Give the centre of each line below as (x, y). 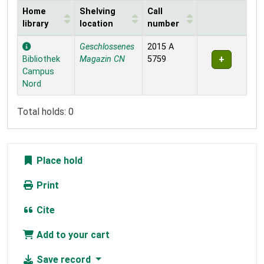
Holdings (36, 41)
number (163, 24)
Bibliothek (41, 59)
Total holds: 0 (45, 111)
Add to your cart (72, 235)
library (35, 24)
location (96, 24)
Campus (38, 71)
